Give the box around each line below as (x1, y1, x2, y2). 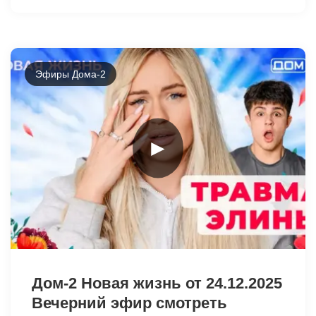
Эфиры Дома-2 (35, 68, 106, 80)
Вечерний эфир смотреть (32, 293, 227, 312)
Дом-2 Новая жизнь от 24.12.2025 (32, 274, 282, 292)
